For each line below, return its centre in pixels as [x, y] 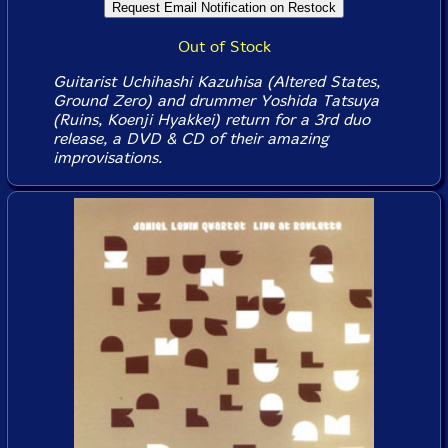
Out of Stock [224, 47]
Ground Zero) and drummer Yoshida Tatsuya [215, 101]
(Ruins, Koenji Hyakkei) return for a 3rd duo [211, 120]
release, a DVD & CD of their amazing [190, 139]
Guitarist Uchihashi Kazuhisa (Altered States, [216, 82]
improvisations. [107, 158]
